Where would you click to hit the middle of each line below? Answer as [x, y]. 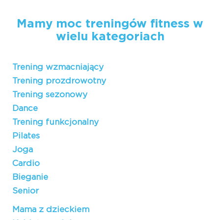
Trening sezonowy [50, 95]
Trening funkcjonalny [55, 122]
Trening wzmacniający [58, 67]
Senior [26, 191]
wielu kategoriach [110, 37]
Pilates [26, 136]
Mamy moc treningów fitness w [110, 24]
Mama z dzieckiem [51, 209]
